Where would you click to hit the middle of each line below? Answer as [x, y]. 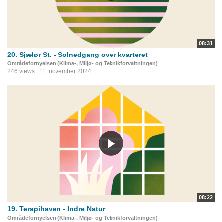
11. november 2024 [65, 71]
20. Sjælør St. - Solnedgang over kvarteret [78, 54]
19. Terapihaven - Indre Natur [56, 209]
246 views [21, 71]
